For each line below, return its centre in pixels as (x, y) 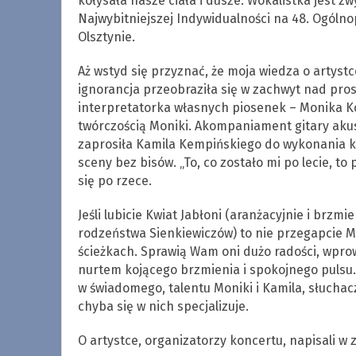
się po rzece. (114, 180)
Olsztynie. (106, 37)
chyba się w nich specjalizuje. (163, 306)
